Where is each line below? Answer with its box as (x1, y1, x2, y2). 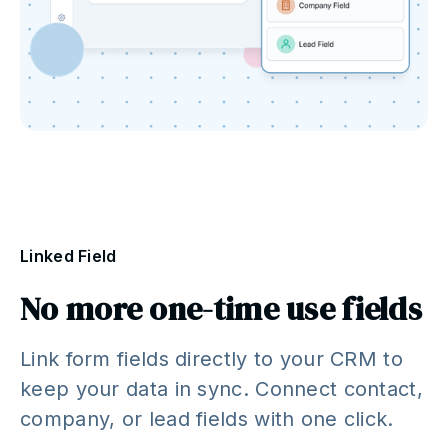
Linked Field (20, 246, 117, 267)
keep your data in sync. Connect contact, (20, 377, 423, 402)
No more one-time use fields (20, 287, 423, 332)
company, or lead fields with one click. (20, 407, 394, 432)
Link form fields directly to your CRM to (20, 347, 403, 372)
